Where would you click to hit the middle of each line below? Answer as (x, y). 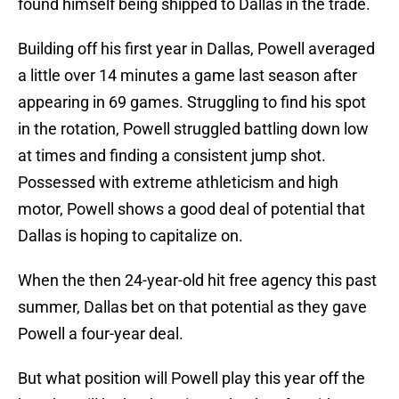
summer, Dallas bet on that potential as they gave (192, 307)
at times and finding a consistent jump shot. (172, 156)
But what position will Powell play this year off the (191, 379)
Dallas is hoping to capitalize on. (130, 236)
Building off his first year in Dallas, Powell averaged (196, 49)
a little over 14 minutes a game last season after (187, 76)
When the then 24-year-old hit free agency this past (197, 281)
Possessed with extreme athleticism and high (178, 183)
